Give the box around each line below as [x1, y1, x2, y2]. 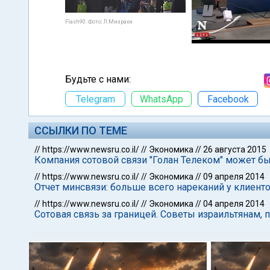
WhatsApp [140, 93, 183, 105]
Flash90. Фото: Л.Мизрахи [65, 19, 133, 25]
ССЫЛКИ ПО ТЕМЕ [34, 124, 127, 137]
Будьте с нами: [65, 74, 131, 85]
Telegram [75, 93, 115, 105]
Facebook [207, 93, 249, 105]
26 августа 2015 [203, 145, 266, 154]
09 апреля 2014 [203, 172, 265, 181]
